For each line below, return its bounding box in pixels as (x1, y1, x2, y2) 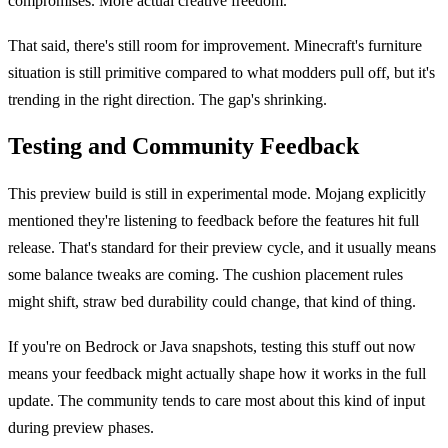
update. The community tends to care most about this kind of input (8, 392, 425, 410)
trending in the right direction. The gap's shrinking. (8, 91, 327, 109)
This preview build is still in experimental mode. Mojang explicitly (8, 185, 426, 203)
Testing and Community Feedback (8, 133, 359, 160)
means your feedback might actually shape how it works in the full (8, 365, 426, 383)
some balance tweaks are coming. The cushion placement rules (8, 266, 403, 284)
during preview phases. (8, 419, 154, 437)
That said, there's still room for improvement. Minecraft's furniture (8, 37, 422, 55)
